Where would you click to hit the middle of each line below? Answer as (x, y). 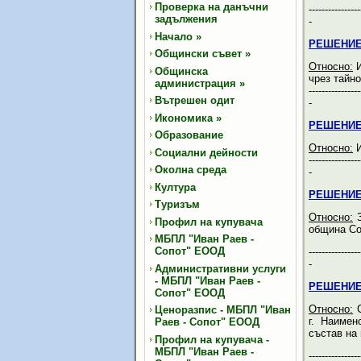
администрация (195, 83)
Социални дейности (206, 152)
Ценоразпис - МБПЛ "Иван (223, 310)
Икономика (184, 118)
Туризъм (177, 204)
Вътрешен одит (195, 100)
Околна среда (191, 170)
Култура (175, 187)
